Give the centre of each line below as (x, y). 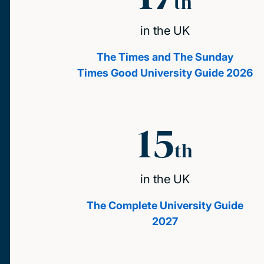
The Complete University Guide (165, 206)
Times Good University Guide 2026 (165, 73)
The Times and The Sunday (165, 57)
